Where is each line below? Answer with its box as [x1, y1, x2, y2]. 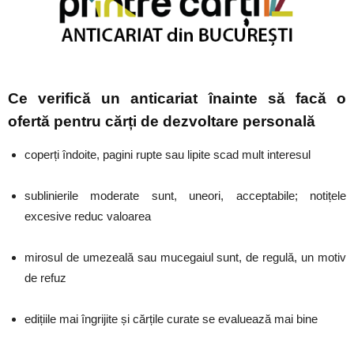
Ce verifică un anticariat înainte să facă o [8, 90, 346, 107]
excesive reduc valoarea [24, 209, 151, 223]
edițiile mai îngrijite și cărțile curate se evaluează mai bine [24, 312, 318, 326]
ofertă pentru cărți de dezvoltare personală [8, 113, 315, 130]
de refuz [24, 271, 66, 284]
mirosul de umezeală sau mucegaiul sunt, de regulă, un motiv [24, 250, 346, 264]
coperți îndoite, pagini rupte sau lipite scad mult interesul [24, 148, 311, 161]
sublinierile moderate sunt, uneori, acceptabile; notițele [24, 189, 346, 202]
